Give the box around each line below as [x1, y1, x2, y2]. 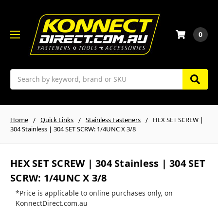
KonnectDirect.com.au [15, 199, 88, 208]
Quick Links [40, 115, 73, 124]
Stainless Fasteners [86, 115, 141, 124]
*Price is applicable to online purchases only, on [15, 188, 173, 198]
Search [10, 69, 33, 79]
